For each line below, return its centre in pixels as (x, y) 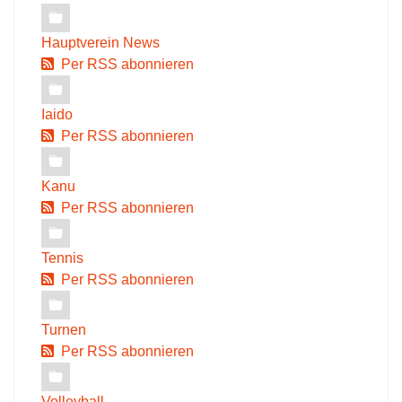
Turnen (64, 330)
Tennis (62, 258)
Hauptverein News (100, 43)
